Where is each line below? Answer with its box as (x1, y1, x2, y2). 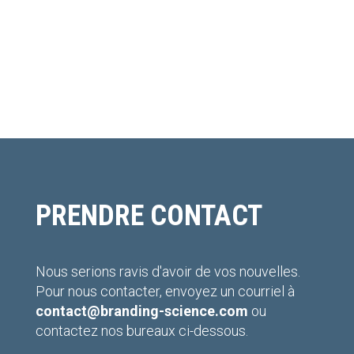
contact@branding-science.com (35, 303, 248, 320)
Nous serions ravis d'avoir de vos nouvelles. (35, 263, 300, 281)
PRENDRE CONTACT (35, 199, 262, 233)
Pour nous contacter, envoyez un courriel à (35, 283, 295, 300)
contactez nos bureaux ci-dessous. (35, 322, 248, 340)
